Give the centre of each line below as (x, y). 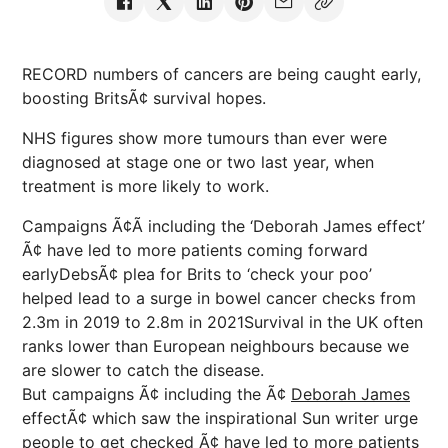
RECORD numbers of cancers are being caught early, (221, 74)
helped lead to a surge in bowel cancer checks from (219, 298)
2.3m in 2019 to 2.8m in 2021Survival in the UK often (222, 322)
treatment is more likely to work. (145, 186)
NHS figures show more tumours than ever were (204, 138)
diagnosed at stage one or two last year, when (198, 162)
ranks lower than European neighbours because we (215, 346)
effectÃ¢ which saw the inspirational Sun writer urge (220, 418)
